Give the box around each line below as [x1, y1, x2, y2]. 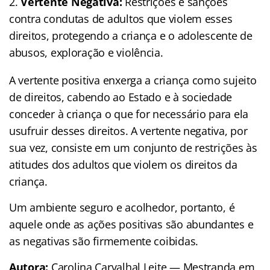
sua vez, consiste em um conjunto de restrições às [9, 140, 257, 155]
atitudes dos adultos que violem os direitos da [9, 157, 237, 172]
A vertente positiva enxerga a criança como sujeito [9, 72, 257, 87]
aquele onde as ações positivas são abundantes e [9, 216, 254, 231]
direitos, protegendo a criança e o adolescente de [9, 28, 253, 43]
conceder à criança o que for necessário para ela [9, 106, 249, 121]
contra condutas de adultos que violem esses [9, 11, 233, 26]
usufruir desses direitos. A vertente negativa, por [9, 123, 248, 138]
